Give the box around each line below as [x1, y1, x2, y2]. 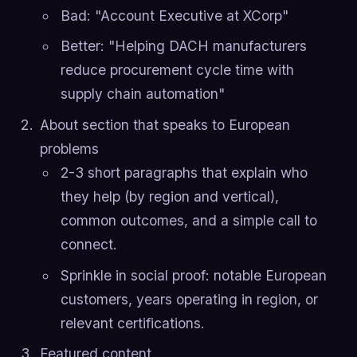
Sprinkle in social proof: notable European [60, 266, 327, 284]
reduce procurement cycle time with [60, 61, 294, 79]
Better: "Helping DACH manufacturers [60, 37, 307, 55]
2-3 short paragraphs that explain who [60, 163, 308, 181]
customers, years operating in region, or [60, 290, 318, 308]
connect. [60, 235, 117, 253]
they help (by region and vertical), [60, 187, 279, 205]
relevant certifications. [60, 314, 205, 331]
